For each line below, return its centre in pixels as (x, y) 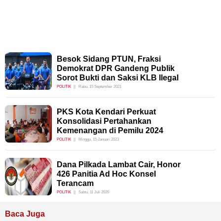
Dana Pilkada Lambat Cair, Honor (119, 164)
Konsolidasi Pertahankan (104, 121)
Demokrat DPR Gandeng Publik (116, 68)
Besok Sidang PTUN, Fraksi (109, 59)
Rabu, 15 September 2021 (100, 86)
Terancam (75, 183)
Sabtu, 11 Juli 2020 (94, 192)
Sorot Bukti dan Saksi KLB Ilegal (118, 77)
